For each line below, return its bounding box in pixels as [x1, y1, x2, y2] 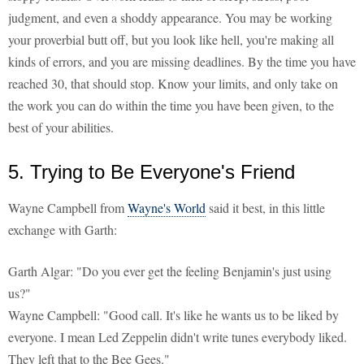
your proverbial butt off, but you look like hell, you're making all [8, 31, 334, 49]
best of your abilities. [8, 119, 114, 136]
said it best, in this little [206, 199, 325, 217]
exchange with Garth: [8, 221, 117, 239]
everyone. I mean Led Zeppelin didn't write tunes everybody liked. [8, 328, 347, 346]
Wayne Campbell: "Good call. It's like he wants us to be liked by [8, 306, 339, 324]
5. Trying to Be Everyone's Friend [8, 161, 295, 184]
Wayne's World [128, 199, 206, 217]
